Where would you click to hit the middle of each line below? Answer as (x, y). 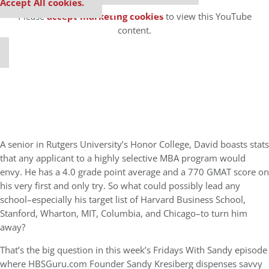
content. (134, 30)
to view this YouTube (207, 17)
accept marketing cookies (105, 17)
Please (32, 17)
